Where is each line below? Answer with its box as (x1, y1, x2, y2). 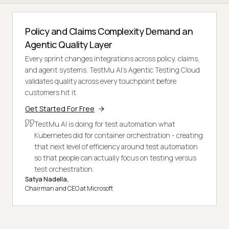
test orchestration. (34, 164, 94, 174)
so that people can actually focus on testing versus (34, 152, 196, 163)
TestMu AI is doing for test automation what (34, 119, 175, 129)
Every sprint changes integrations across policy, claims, (25, 53, 200, 63)
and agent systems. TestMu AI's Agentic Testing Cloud (25, 64, 200, 75)
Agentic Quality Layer (25, 38, 112, 51)
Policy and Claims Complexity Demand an (25, 25, 193, 37)
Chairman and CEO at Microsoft (25, 184, 113, 193)
